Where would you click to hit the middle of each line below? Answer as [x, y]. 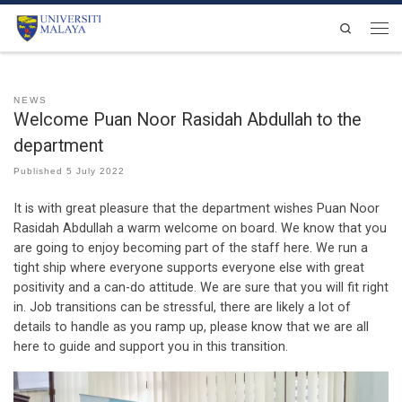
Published [40, 171]
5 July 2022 [96, 171]
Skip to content [61, 23]
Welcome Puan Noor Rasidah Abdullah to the [188, 119]
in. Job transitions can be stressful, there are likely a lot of [182, 308]
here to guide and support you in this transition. [151, 347]
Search [369, 27]
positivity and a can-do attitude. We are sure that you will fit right [201, 288]
